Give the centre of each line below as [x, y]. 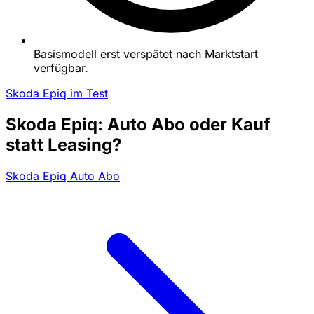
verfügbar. [61, 68]
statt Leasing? [63, 144]
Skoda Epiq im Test [57, 93]
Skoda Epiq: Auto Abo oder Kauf [138, 124]
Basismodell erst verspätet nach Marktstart [146, 54]
